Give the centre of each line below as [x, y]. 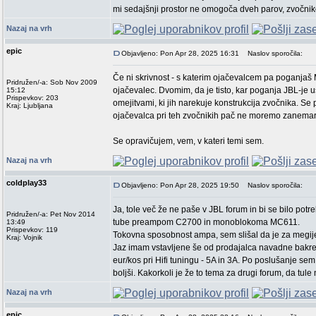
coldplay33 [26, 183]
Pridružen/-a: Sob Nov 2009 [52, 82]
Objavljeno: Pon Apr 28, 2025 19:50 [180, 185]
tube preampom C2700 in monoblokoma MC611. [206, 222]
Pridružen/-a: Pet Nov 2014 [51, 214]
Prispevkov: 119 [32, 230]
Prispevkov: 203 [32, 98]
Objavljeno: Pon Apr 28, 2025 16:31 [180, 53]
